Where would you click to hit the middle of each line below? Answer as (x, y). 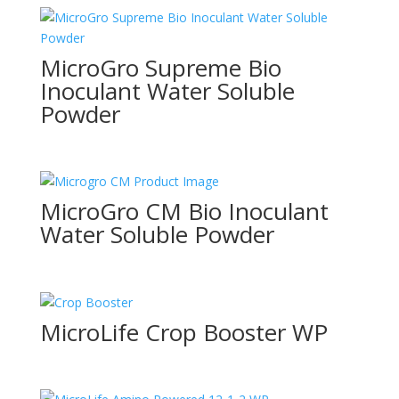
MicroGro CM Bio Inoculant (184, 212)
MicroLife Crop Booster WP (183, 332)
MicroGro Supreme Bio (160, 68)
